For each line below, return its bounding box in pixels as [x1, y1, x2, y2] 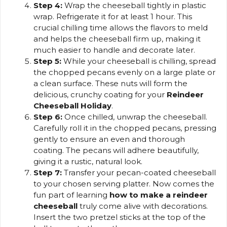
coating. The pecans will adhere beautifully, [33, 145, 199, 156]
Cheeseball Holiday [33, 101, 111, 111]
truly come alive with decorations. [78, 201, 208, 211]
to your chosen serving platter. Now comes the [33, 179, 214, 189]
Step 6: [33, 112, 62, 122]
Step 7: [33, 168, 62, 178]
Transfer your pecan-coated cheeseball [62, 168, 216, 178]
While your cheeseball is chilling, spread [61, 56, 216, 66]
